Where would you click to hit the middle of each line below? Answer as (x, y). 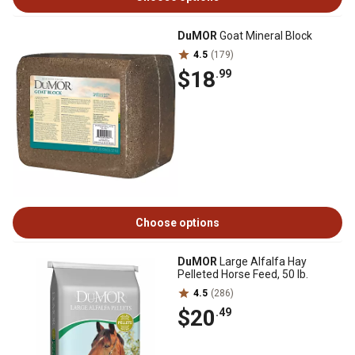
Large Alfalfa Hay (262, 261)
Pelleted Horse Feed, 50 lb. (243, 274)
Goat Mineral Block (265, 36)
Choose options (177, 223)
